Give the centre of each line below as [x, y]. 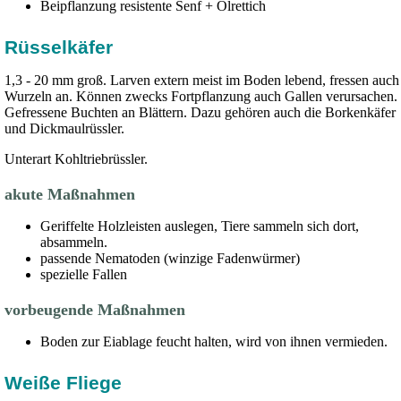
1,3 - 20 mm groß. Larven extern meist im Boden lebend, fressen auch [202, 80]
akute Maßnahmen [72, 194]
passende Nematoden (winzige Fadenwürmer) [172, 258]
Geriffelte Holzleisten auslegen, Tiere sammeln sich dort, [200, 226]
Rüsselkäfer [61, 47]
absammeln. [76, 242]
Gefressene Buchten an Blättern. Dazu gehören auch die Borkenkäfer [200, 112]
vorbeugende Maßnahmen [97, 310]
